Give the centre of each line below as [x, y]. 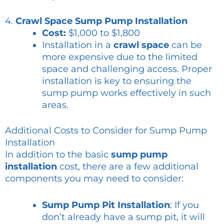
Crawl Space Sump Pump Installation [101, 21]
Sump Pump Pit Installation [106, 205]
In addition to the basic [58, 155]
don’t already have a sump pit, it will [123, 217]
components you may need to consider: [94, 179]
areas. [55, 105]
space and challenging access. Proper [127, 69]
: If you [184, 205]
